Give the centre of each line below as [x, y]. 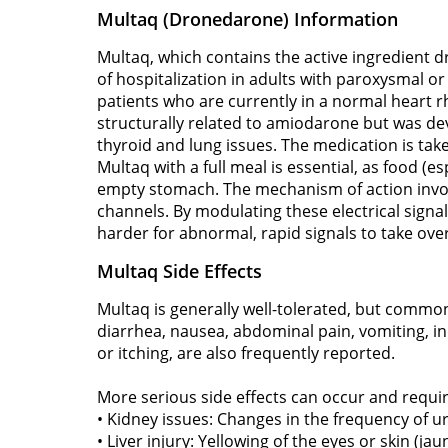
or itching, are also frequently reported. [246, 352]
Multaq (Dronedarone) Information [247, 18]
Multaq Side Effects [179, 270]
